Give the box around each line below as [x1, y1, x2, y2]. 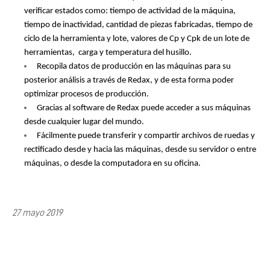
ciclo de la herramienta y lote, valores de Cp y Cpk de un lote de [24, 34, 250, 43]
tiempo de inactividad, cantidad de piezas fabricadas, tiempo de [24, 20, 253, 30]
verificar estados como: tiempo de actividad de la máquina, [24, 6, 236, 16]
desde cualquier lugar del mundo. [24, 117, 144, 127]
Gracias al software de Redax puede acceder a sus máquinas [37, 103, 251, 113]
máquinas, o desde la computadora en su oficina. [24, 159, 201, 168]
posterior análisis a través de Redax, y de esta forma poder [24, 75, 234, 85]
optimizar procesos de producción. [24, 89, 149, 99]
